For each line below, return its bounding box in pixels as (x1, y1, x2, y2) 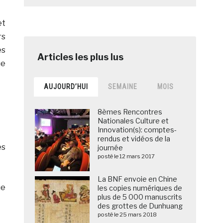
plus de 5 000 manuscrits (98, 193, 183, 202)
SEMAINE (108, 83, 138, 91)
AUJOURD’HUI (44, 83, 89, 91)
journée (98, 143, 123, 152)
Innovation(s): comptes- (98, 125, 177, 134)
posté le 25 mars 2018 (98, 211, 157, 219)
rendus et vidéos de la (98, 134, 171, 143)
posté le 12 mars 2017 (98, 153, 155, 160)
